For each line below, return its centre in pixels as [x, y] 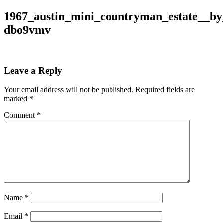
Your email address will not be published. [69, 90]
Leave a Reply [33, 70]
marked [17, 99]
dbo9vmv [27, 30]
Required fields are [165, 90]
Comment [20, 115]
